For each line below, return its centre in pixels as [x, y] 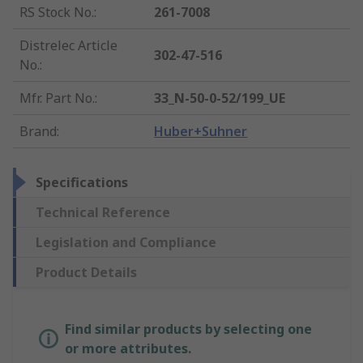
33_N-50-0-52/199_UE [220, 98]
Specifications [82, 183]
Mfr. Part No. [57, 98]
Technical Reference [103, 213]
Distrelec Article [68, 46]
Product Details [86, 273]
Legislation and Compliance [126, 243]
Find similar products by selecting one [188, 329]
